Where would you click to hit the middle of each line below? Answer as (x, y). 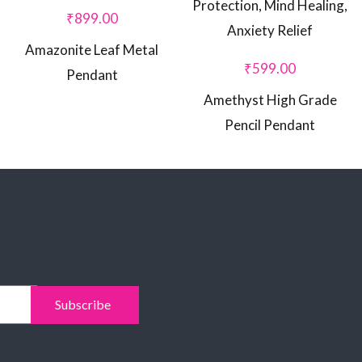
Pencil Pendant (270, 124)
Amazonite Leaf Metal (92, 49)
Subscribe (83, 305)
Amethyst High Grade (270, 99)
